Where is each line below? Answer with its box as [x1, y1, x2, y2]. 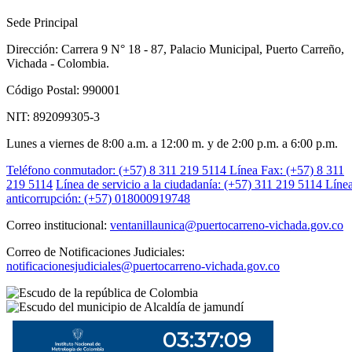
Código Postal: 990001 [6, 82, 120, 97]
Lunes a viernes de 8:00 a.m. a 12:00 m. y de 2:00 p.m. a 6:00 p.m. [6, 136, 338, 150]
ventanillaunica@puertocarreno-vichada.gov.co [110, 218, 343, 232]
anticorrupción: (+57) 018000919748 [6, 191, 190, 205]
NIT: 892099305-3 [6, 109, 100, 123]
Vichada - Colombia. [6, 56, 109, 70]
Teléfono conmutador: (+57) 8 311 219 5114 [6, 163, 229, 177]
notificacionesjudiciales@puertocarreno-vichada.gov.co [6, 258, 280, 273]
